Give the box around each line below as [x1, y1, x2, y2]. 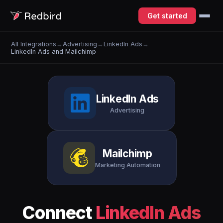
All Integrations [11, 40, 57, 48]
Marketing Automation [95, 161, 160, 169]
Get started [147, 11, 187, 20]
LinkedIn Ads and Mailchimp [11, 47, 97, 55]
